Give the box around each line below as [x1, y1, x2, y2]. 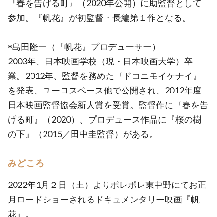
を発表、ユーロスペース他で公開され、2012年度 [8, 85, 201, 95]
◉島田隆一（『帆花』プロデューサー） [8, 41, 160, 52]
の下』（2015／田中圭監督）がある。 [8, 128, 158, 139]
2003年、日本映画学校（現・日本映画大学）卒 [8, 56, 193, 66]
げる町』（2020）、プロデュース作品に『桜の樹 [8, 114, 201, 124]
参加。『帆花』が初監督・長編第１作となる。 [8, 12, 191, 23]
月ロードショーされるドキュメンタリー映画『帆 [8, 194, 200, 204]
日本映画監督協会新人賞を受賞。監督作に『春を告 [8, 99, 208, 110]
